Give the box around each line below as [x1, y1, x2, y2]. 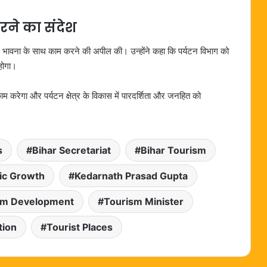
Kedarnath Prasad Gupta [74, 170, 188, 182]
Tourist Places [46, 221, 113, 234]
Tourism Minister [103, 195, 184, 208]
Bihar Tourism [140, 144, 206, 157]
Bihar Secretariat [32, 144, 111, 157]
